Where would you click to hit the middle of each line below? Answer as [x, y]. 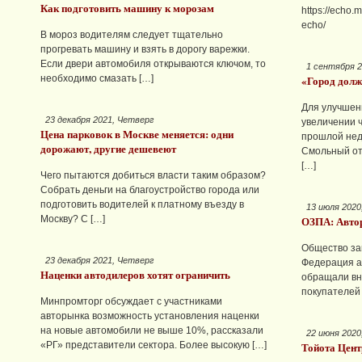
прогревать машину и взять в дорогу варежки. [145, 49]
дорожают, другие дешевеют [108, 149]
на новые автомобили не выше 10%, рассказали [152, 330]
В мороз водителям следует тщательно [132, 35]
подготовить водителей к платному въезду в [142, 204]
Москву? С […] [73, 219]
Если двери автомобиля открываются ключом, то [153, 64]
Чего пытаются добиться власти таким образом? [153, 175]
